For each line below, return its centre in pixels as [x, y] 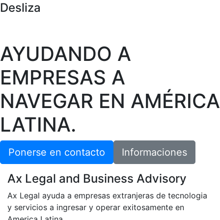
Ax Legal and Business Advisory [97, 178]
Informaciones [154, 152]
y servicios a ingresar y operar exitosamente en [96, 207]
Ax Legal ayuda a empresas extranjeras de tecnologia [107, 195]
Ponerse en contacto [57, 152]
